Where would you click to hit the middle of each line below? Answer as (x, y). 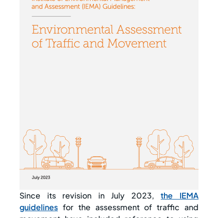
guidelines (39, 207)
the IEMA (180, 196)
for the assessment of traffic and (128, 207)
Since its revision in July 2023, (90, 196)
